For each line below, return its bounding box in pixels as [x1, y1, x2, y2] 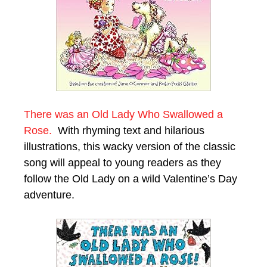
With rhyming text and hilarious [52, 124, 204, 136]
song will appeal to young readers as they [24, 156, 221, 169]
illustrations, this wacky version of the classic [24, 140, 235, 153]
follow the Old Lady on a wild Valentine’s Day [24, 172, 237, 185]
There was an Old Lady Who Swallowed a [24, 108, 223, 120]
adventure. [24, 188, 74, 201]
